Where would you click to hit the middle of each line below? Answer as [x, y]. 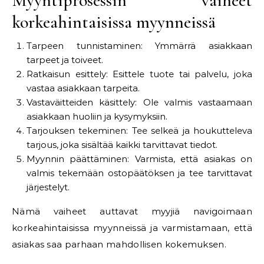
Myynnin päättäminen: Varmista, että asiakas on [139, 159]
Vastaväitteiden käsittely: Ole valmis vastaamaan [139, 102]
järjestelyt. [48, 187]
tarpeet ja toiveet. [65, 60]
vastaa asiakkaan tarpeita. [83, 88]
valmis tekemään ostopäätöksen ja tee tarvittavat [139, 173]
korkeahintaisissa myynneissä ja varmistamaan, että [132, 228]
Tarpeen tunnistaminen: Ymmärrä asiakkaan [139, 46]
